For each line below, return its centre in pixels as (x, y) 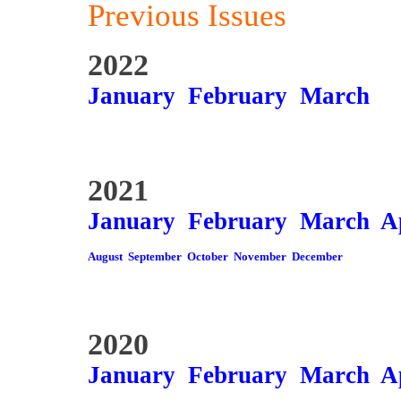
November (260, 256)
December (317, 256)
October (208, 256)
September (155, 256)
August (105, 256)
